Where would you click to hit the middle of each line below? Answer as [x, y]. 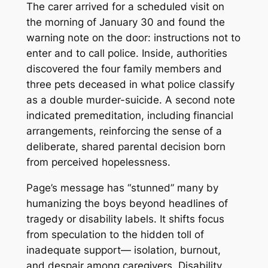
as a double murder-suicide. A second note [130, 100]
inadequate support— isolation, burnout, [123, 250]
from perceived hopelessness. [98, 162]
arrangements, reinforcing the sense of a [124, 131]
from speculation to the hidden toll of [115, 235]
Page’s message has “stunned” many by [122, 188]
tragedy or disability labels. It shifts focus [125, 219]
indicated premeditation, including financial [130, 116]
